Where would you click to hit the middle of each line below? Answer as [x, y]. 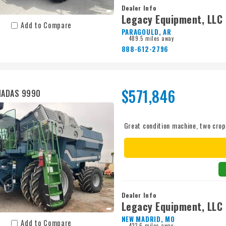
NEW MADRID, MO [148, 219]
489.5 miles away [151, 39]
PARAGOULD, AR [146, 32]
